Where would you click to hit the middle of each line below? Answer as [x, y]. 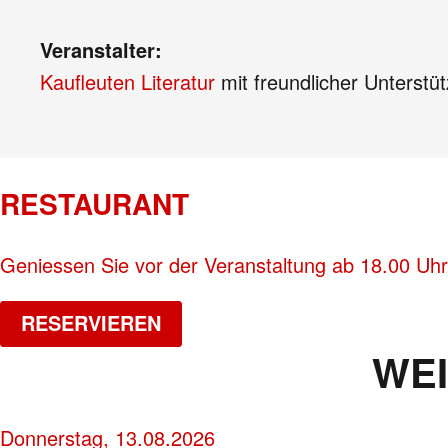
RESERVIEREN [91, 323]
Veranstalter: [101, 49]
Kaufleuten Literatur [127, 81]
